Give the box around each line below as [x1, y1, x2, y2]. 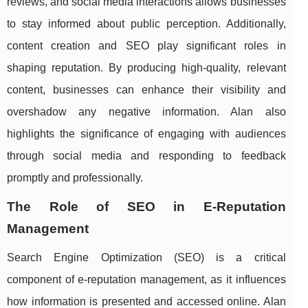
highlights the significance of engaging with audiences [7, 128, 286, 140]
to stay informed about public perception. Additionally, [7, 18, 286, 30]
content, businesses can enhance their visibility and [7, 84, 286, 96]
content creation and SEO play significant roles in [7, 40, 286, 52]
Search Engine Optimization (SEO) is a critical [7, 252, 286, 264]
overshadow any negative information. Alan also [7, 106, 286, 118]
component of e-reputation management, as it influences [7, 274, 286, 286]
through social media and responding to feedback [7, 150, 286, 162]
